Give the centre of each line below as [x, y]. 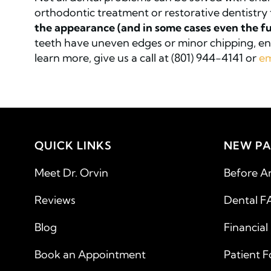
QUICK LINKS [73, 145]
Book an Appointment [90, 254]
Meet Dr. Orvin [71, 172]
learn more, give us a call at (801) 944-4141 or [147, 57]
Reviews [55, 200]
